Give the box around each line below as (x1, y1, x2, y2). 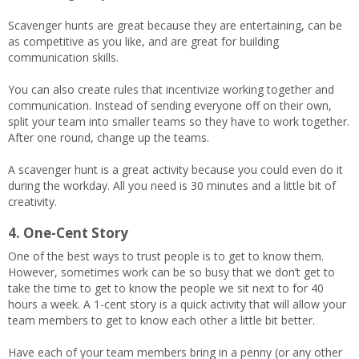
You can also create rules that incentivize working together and (8, 82, 334, 97)
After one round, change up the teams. (8, 130, 209, 145)
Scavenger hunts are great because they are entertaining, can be (8, 18, 342, 33)
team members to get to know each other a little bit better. (8, 313, 315, 328)
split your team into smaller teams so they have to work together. (8, 114, 349, 129)
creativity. (8, 194, 57, 209)
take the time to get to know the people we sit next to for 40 (8, 280, 324, 296)
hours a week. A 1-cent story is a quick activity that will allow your (8, 296, 346, 312)
